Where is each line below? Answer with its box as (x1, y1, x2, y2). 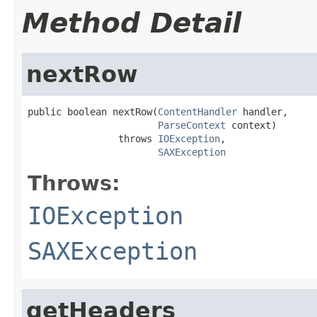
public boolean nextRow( (28, 105, 158, 117)
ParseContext (158, 119, 226, 131)
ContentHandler (158, 105, 237, 117)
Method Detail (22, 6, 241, 39)
